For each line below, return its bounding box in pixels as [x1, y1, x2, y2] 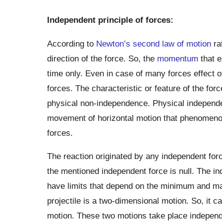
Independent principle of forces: [47, 15, 173, 25]
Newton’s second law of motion [96, 38, 211, 49]
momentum [157, 53, 198, 63]
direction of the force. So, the [47, 53, 157, 63]
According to [47, 38, 96, 49]
